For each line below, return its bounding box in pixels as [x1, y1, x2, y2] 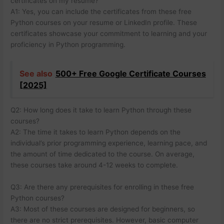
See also [19, 68, 52, 78]
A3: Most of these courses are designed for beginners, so [10, 204, 195, 213]
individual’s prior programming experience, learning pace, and [10, 138, 207, 147]
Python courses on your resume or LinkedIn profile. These [10, 18, 197, 27]
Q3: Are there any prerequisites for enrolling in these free [10, 182, 194, 191]
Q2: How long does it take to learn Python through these [10, 105, 192, 114]
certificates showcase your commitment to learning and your [10, 29, 207, 38]
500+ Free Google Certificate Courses [55, 68, 206, 78]
